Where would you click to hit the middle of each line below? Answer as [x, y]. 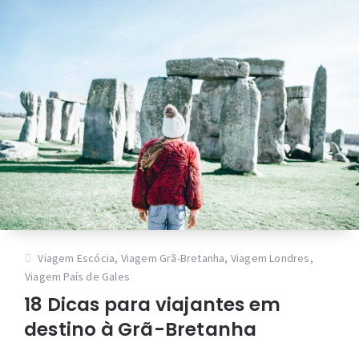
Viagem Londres [270, 258]
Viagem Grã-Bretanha [173, 258]
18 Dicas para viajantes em [153, 304]
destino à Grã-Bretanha [141, 329]
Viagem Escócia [77, 258]
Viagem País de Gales [77, 276]
